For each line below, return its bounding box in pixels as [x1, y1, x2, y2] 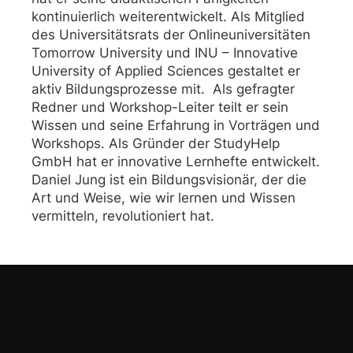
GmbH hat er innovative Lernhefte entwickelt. [32, 154, 320, 170]
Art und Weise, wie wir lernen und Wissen [32, 190, 295, 206]
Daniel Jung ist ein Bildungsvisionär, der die [32, 172, 307, 188]
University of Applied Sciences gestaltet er [32, 63, 300, 80]
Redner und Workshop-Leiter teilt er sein [32, 99, 288, 116]
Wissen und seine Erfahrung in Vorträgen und [32, 117, 320, 134]
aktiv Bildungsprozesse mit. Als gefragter [32, 81, 295, 98]
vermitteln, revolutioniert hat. [32, 208, 214, 225]
